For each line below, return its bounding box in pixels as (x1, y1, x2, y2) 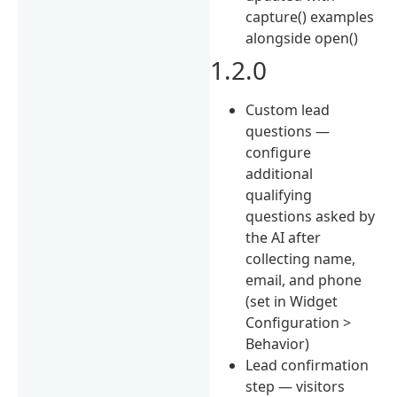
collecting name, (245, 248, 356, 269)
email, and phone (245, 269, 362, 290)
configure (245, 142, 312, 162)
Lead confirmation (245, 354, 370, 375)
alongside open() (245, 27, 359, 48)
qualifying (245, 184, 313, 205)
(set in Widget (245, 291, 339, 311)
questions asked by (245, 206, 376, 226)
